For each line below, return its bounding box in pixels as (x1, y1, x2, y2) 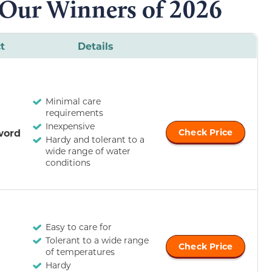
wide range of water (46, 145, 131, 157)
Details (77, 39, 114, 53)
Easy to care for (46, 221, 112, 233)
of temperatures (46, 246, 115, 258)
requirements (46, 107, 103, 119)
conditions (46, 157, 90, 169)
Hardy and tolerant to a (46, 134, 144, 146)
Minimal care (46, 95, 101, 107)
